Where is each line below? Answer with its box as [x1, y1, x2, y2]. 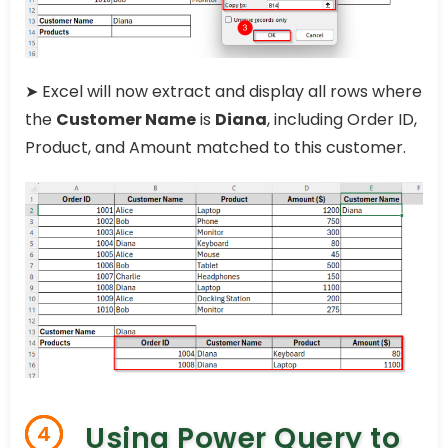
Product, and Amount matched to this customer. [25, 135, 406, 159]
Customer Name [56, 107, 196, 131]
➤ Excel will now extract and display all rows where [25, 79, 422, 103]
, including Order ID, [267, 107, 417, 131]
